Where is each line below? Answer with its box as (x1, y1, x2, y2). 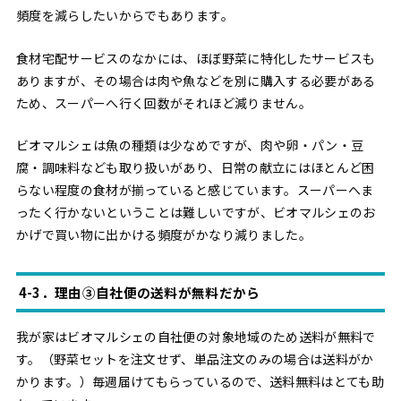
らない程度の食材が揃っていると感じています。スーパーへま (15, 180, 374, 199)
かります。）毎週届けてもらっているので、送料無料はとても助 (15, 371, 385, 390)
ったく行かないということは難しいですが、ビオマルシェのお (15, 202, 376, 221)
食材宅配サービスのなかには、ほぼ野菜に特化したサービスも (15, 48, 376, 67)
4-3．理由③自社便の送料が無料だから (18, 282, 260, 302)
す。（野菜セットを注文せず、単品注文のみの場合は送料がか (15, 349, 374, 368)
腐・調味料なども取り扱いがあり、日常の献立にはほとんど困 (15, 158, 375, 176)
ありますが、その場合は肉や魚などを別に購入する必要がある (15, 71, 376, 90)
